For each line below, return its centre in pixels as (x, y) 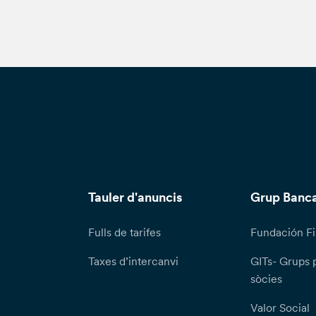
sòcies (266, 279)
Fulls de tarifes (124, 232)
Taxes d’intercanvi (133, 261)
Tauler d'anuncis (135, 198)
